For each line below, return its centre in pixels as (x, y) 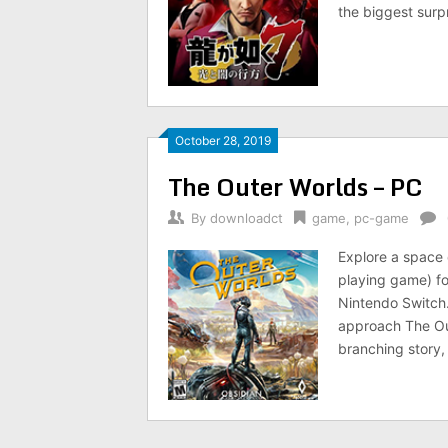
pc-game (381, 218)
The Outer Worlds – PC (295, 186)
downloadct (246, 218)
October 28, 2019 (223, 140)
